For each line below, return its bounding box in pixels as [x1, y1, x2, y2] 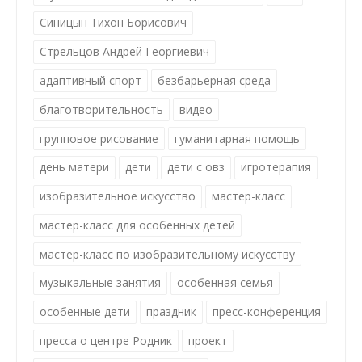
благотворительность [40, 101, 163, 117]
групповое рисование [40, 130, 158, 146]
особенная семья [177, 275, 273, 291]
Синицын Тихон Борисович [40, 15, 187, 31]
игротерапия [241, 159, 311, 175]
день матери [40, 159, 109, 175]
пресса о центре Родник [40, 333, 172, 349]
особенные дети [40, 304, 130, 320]
